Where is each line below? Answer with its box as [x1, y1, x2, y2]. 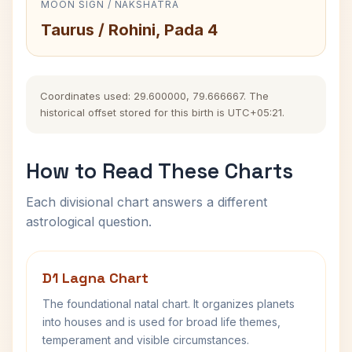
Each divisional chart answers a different [26, 194, 267, 210]
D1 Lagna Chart [42, 269, 148, 287]
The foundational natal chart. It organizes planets [42, 297, 295, 310]
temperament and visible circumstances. [42, 333, 249, 346]
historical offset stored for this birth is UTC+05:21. [40, 106, 284, 119]
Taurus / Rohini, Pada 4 [41, 20, 218, 39]
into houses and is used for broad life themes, [42, 315, 280, 328]
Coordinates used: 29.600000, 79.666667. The [40, 90, 269, 102]
